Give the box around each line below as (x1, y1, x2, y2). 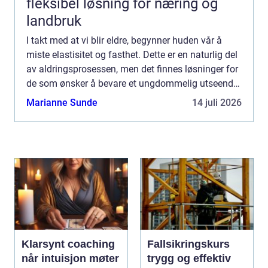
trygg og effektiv (147, 252, 231, 264)
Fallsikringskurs (147, 237, 230, 250)
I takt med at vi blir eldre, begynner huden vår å (26, 34, 222, 46)
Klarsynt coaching (22, 237, 115, 250)
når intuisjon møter (22, 252, 119, 264)
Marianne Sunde (26, 96, 98, 108)
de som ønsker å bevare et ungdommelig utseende (26, 77, 238, 89)
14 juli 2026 (192, 96, 242, 108)
